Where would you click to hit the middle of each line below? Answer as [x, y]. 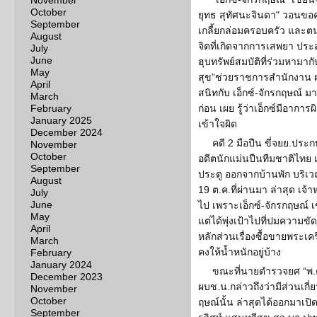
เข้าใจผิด [218, 124]
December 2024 [67, 132]
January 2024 [61, 265]
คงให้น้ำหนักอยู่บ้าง [240, 252]
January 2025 [61, 120]
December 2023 [67, 277]
